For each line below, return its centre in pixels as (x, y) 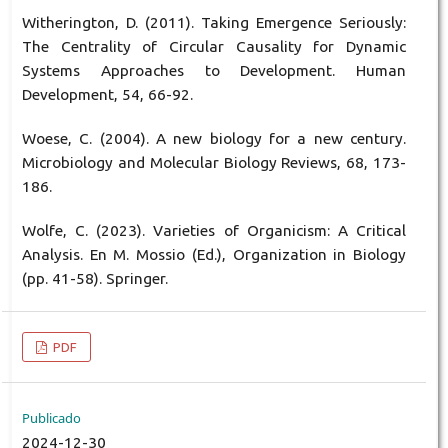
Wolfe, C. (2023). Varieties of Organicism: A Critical (214, 230)
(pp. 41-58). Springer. (94, 278)
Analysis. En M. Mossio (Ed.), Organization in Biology (214, 254)
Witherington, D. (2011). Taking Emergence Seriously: (214, 22)
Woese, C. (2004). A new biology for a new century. (214, 138)
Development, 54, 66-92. (107, 94)
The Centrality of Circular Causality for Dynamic (214, 46)
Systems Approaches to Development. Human (214, 70)
